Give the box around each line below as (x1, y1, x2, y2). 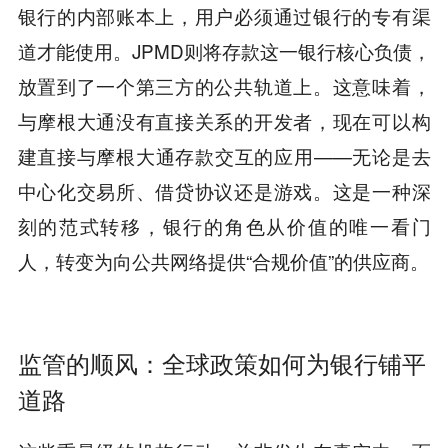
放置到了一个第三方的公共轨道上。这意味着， (17, 71, 431, 99)
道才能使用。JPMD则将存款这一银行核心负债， (17, 36, 431, 64)
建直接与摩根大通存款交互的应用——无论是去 (17, 141, 431, 169)
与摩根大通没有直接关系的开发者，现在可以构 (17, 106, 431, 134)
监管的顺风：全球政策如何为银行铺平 (17, 344, 426, 381)
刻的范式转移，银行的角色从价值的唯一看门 (17, 211, 431, 239)
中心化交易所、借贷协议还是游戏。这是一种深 (17, 176, 431, 204)
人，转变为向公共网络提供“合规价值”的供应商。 (17, 246, 429, 274)
